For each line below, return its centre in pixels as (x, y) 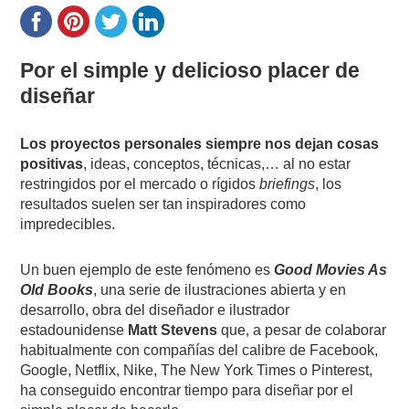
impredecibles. (68, 224)
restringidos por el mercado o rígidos (140, 184)
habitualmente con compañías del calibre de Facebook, (199, 350)
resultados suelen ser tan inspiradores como (163, 204)
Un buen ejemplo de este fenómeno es (147, 269)
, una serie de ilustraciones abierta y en (220, 289)
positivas (52, 163)
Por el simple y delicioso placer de (190, 70)
